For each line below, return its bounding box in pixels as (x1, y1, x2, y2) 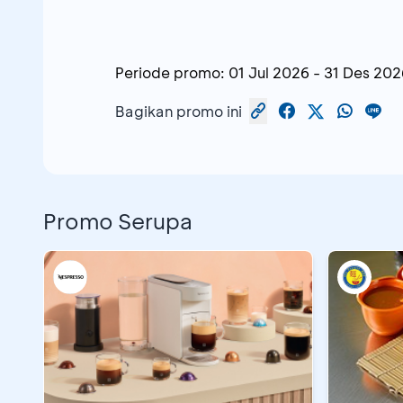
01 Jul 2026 (228, 63, 309, 83)
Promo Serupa (43, 207, 193, 236)
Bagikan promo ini (115, 101, 242, 121)
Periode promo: (115, 63, 225, 83)
